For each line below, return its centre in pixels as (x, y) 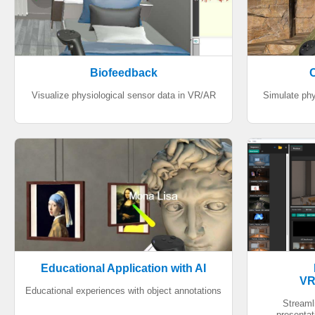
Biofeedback (123, 73)
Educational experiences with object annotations (123, 291)
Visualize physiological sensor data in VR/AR (123, 95)
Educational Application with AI (123, 268)
